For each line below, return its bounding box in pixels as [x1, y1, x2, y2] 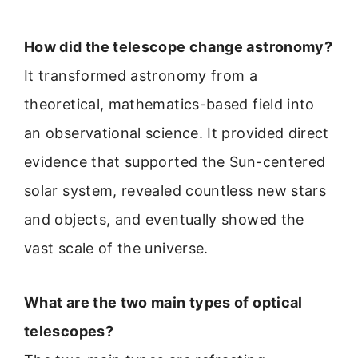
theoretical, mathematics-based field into [24, 95, 315, 113]
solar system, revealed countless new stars [24, 181, 327, 199]
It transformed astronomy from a [24, 66, 258, 84]
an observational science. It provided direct [24, 124, 329, 141]
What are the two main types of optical [24, 294, 303, 312]
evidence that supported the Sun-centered [24, 153, 326, 170]
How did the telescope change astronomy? [24, 38, 333, 55]
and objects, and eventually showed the [24, 210, 304, 228]
